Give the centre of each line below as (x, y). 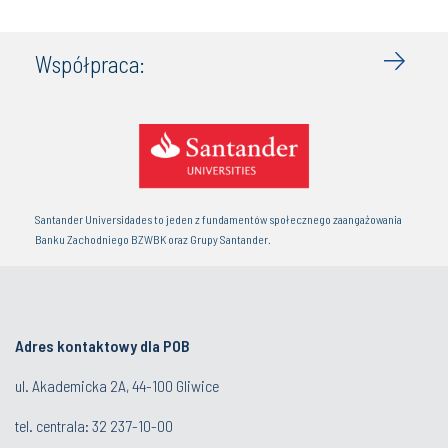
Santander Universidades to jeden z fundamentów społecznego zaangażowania (218, 219)
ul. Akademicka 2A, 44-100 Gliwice (117, 386)
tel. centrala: (53, 426)
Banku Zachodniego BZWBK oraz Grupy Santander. (153, 239)
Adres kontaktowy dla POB (102, 346)
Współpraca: (90, 64)
